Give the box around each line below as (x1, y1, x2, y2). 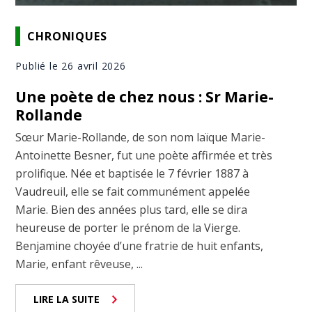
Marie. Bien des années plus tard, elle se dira (15, 202, 248, 218)
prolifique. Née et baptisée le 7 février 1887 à (15, 166, 249, 182)
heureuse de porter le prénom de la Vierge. (15, 220, 241, 236)
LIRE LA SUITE (33, 292, 100, 306)
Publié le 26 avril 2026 (15, 59, 126, 73)
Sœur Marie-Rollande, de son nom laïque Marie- (15, 130, 266, 146)
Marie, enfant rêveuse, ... (15, 256, 143, 272)
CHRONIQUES (27, 28, 107, 44)
